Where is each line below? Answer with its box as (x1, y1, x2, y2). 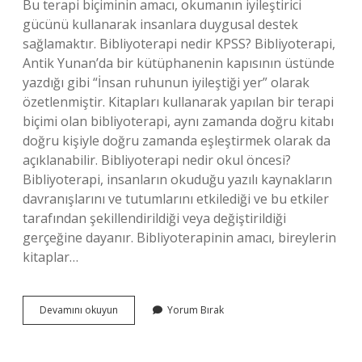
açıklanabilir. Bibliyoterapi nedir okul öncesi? (23, 151, 291, 169)
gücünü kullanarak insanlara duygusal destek (23, 15, 298, 33)
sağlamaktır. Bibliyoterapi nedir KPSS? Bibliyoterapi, (23, 35, 335, 53)
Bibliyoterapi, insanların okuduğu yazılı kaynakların (23, 170, 332, 188)
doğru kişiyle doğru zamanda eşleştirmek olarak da (23, 132, 330, 149)
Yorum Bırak (167, 303, 224, 317)
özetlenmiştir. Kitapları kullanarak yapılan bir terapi (23, 93, 334, 111)
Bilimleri (117, 346, 154, 360)
